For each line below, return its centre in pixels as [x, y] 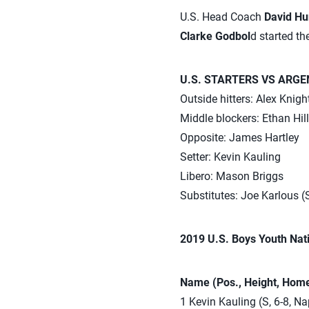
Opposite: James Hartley [239, 138]
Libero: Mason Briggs [231, 177]
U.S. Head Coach [222, 17]
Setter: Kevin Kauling [230, 157]
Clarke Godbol [215, 37]
